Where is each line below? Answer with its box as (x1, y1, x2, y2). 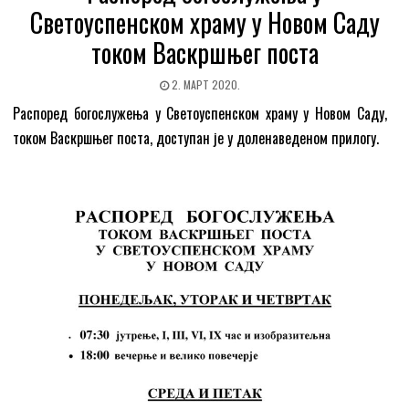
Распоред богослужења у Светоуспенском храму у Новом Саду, (13, 102, 387, 125)
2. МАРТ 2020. (169, 77, 240, 93)
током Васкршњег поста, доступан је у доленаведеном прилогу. (13, 127, 380, 150)
